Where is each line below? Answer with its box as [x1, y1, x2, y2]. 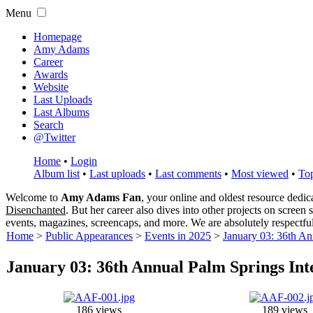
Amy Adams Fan [61, 191, 141, 203]
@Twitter [34, 131, 75, 143]
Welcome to [6, 191, 61, 203]
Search [34, 119, 64, 131]
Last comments [155, 168, 221, 180]
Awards [34, 68, 68, 80]
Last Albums [34, 106, 89, 118]
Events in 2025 [145, 230, 211, 242]
